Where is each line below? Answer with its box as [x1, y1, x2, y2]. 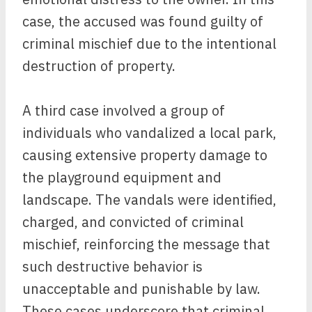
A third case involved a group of [22, 101, 225, 120]
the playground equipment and [22, 168, 221, 187]
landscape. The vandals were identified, [22, 190, 276, 209]
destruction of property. [22, 56, 175, 75]
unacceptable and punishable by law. [22, 279, 260, 298]
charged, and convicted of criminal [22, 212, 244, 231]
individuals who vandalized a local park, [22, 123, 276, 142]
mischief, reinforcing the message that [22, 235, 270, 253]
